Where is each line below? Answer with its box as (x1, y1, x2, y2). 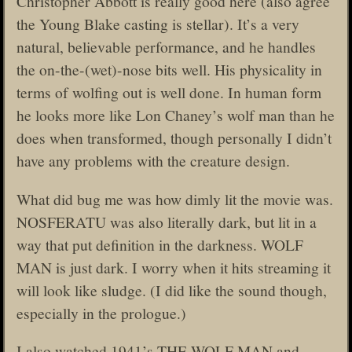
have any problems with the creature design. (16, 150, 290, 171)
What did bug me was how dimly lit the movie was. (16, 188, 333, 209)
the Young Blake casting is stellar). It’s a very (16, 13, 299, 35)
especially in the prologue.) (16, 302, 186, 323)
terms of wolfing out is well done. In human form (16, 82, 321, 103)
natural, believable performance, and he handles (16, 36, 316, 57)
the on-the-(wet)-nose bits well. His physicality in (16, 59, 322, 80)
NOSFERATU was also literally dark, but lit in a (16, 211, 317, 232)
